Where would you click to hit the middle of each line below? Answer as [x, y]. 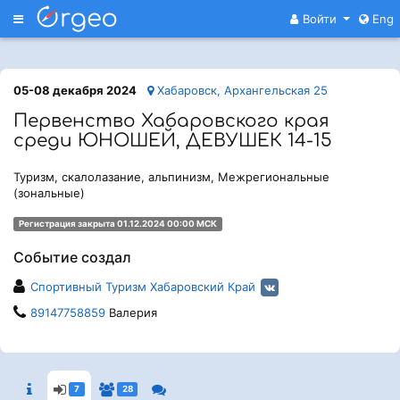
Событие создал [72, 257]
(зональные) [49, 193]
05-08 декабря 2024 [75, 90]
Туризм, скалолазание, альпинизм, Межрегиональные [171, 177]
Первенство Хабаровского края [171, 121]
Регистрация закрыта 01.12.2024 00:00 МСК [117, 224]
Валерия [131, 312]
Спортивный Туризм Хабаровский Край [143, 287]
